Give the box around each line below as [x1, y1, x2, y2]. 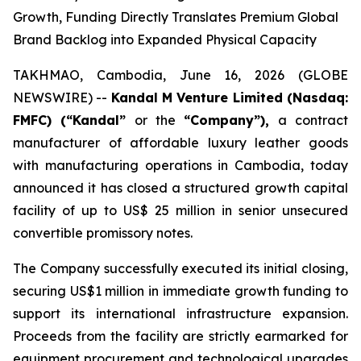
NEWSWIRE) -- [13, 89, 111, 106]
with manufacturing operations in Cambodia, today [13, 157, 348, 173]
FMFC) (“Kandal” [13, 112, 135, 128]
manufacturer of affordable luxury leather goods [13, 135, 348, 151]
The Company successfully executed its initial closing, [13, 260, 348, 276]
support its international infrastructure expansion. [13, 305, 348, 322]
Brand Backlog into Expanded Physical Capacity [13, 31, 317, 48]
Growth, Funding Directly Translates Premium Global [13, 9, 338, 25]
